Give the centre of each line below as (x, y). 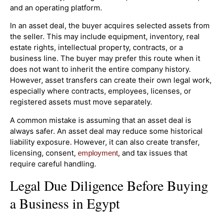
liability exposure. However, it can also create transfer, (105, 142)
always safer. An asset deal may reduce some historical (106, 131)
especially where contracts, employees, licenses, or (101, 91)
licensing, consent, (44, 153)
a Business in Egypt (65, 203)
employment (98, 153)
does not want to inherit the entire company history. (100, 69)
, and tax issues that (153, 153)
